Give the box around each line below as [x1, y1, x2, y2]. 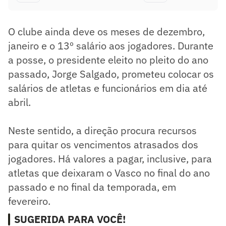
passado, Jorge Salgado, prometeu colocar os [8, 67, 214, 81]
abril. [8, 95, 31, 109]
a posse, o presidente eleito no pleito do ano [8, 52, 208, 67]
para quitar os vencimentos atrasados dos [8, 137, 198, 151]
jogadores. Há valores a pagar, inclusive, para [8, 151, 212, 165]
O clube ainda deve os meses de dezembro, [8, 24, 205, 38]
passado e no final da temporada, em [8, 180, 176, 194]
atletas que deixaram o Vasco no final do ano [8, 165, 210, 180]
